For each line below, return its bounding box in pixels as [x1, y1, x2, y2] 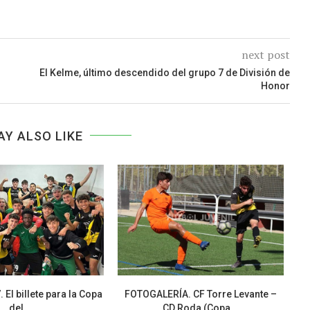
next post [241, 46, 290, 62]
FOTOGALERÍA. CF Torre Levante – [124, 288, 277, 300]
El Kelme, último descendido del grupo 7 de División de [39, 66, 290, 78]
